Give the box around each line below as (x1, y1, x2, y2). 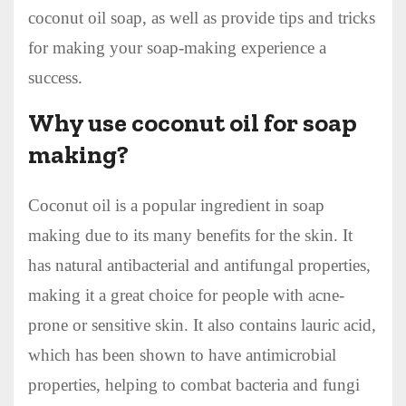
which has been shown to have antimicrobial (28, 344, 336, 364)
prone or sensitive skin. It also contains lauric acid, (28, 314, 376, 334)
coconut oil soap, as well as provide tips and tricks (28, 7, 375, 27)
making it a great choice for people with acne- (28, 285, 344, 304)
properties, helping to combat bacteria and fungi (28, 374, 360, 394)
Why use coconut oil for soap (28, 107, 357, 138)
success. (28, 67, 82, 87)
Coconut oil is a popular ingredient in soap (28, 195, 324, 215)
